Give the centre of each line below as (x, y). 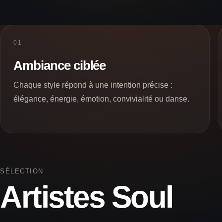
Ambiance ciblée (60, 65)
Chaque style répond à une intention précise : (93, 85)
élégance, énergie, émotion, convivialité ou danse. (101, 99)
